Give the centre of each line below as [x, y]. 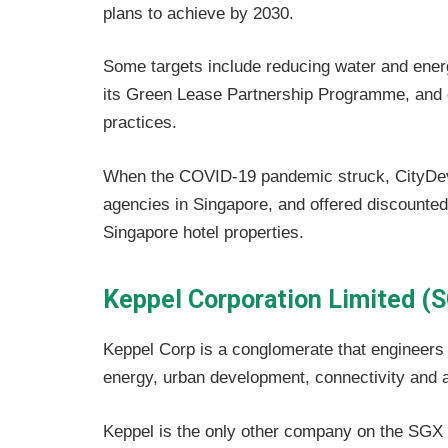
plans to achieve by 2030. [198, 13]
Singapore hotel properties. [203, 232]
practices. [140, 123]
